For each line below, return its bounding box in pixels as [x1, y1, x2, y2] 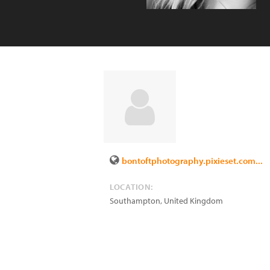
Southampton [110, 195, 160, 206]
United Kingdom [164, 195, 223, 206]
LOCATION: [110, 181, 153, 192]
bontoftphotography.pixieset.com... [122, 155, 263, 166]
